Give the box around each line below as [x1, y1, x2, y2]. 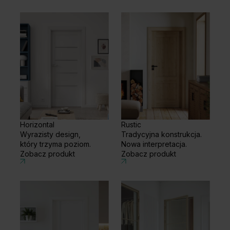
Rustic [121, 120, 141, 129]
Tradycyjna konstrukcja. [121, 130, 202, 139]
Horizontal [20, 120, 54, 129]
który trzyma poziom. [20, 140, 91, 149]
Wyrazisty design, [20, 130, 81, 139]
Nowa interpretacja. [121, 140, 187, 149]
